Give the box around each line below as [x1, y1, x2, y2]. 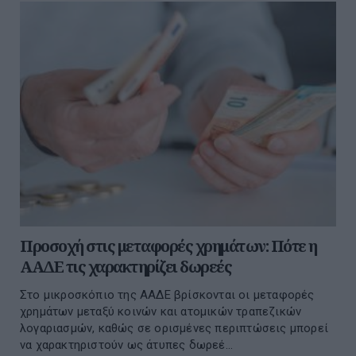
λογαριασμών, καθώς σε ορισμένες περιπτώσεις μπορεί [20, 320, 328, 335]
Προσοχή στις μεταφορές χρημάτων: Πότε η [20, 234, 317, 257]
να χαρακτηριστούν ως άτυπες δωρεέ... [20, 337, 234, 352]
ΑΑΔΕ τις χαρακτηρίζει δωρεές [20, 255, 231, 277]
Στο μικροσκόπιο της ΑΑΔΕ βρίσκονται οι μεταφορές [20, 287, 315, 302]
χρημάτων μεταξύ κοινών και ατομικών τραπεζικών [20, 304, 302, 319]
